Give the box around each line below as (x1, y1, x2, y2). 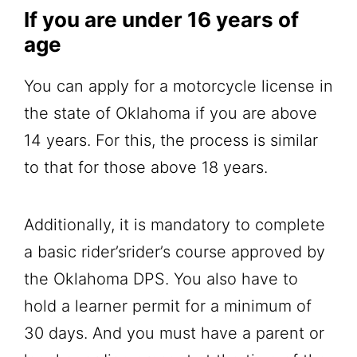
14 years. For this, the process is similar (24, 130, 318, 150)
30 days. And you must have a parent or (24, 323, 324, 343)
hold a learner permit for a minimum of (24, 296, 312, 316)
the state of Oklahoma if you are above (24, 103, 317, 123)
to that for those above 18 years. (24, 157, 273, 177)
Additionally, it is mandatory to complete (24, 214, 325, 234)
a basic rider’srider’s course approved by (24, 241, 325, 261)
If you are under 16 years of (24, 6, 299, 32)
